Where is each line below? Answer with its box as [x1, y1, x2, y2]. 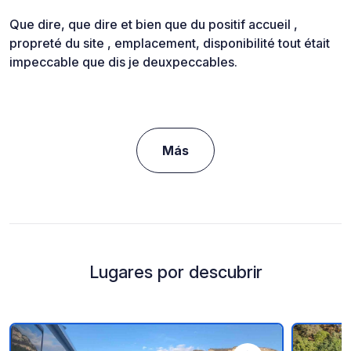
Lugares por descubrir [89, 262, 262, 283]
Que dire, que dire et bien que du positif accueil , [9, 16, 298, 33]
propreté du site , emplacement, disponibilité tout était [9, 35, 330, 52]
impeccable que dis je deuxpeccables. [9, 54, 237, 71]
